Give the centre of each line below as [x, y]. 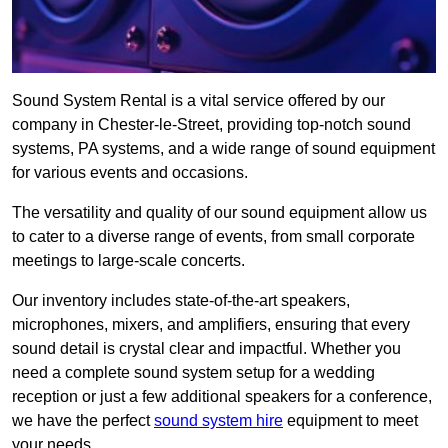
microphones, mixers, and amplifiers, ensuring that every [211, 325]
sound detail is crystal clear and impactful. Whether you [206, 349]
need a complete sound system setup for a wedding [193, 373]
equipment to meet [350, 421]
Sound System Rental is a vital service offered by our [198, 101]
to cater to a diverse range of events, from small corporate [213, 237]
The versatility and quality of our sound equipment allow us [219, 213]
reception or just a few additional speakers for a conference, [222, 397]
